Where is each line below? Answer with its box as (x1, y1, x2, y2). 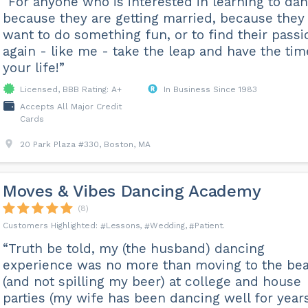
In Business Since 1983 (163, 85, 257, 94)
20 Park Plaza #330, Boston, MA (19, 140, 151, 149)
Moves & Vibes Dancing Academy (2, 181, 261, 201)
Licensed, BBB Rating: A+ (19, 85, 122, 94)
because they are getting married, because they (2, 10, 305, 26)
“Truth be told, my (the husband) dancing (2, 241, 265, 256)
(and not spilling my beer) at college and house (2, 274, 301, 289)
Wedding (149, 221, 185, 230)
